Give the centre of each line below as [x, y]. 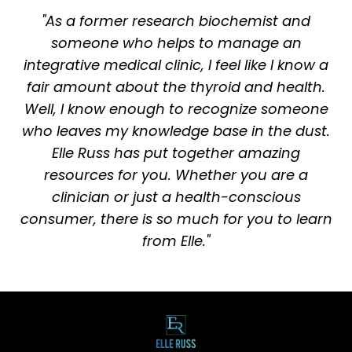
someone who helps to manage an [176, 43]
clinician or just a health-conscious [176, 197]
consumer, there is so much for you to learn [176, 219]
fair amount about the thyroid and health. [176, 87]
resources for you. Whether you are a [176, 175]
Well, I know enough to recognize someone [176, 109]
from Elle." [176, 241]
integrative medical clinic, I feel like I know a [176, 65]
